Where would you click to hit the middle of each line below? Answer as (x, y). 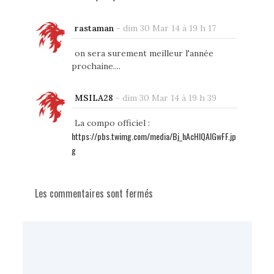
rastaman (94, 28)
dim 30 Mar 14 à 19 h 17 (169, 28)
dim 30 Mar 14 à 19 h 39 (169, 98)
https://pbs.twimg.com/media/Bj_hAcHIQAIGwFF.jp (154, 136)
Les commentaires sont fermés (94, 193)
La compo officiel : (112, 123)
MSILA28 (94, 98)
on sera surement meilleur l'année (144, 53)
